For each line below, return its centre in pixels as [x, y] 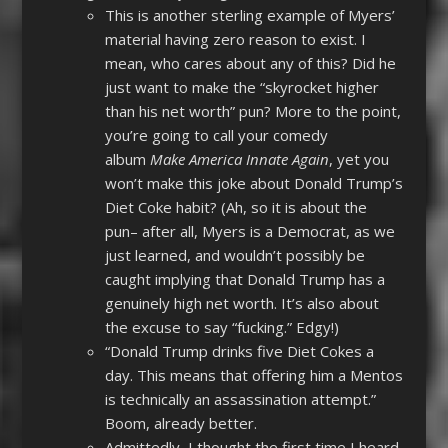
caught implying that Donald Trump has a [244, 279]
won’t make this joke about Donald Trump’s [253, 183]
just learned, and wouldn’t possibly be [234, 255]
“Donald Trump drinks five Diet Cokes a [239, 351]
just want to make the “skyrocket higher [241, 87]
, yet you [358, 159]
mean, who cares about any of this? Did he [250, 63]
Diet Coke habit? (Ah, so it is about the [235, 207]
